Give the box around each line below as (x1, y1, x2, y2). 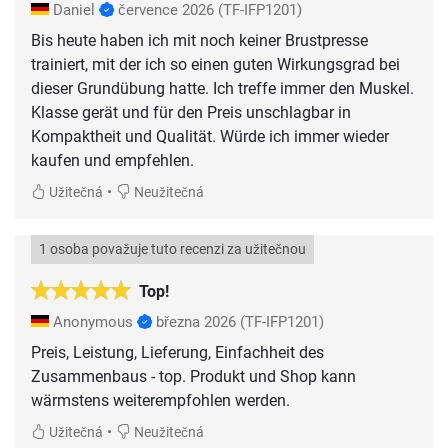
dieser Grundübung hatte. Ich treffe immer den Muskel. (31, 78, 414, 98)
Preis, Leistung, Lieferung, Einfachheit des (31, 342, 324, 362)
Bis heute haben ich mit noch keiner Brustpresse (31, 30, 368, 50)
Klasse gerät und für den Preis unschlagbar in (31, 102, 351, 122)
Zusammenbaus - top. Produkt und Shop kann (31, 366, 356, 386)
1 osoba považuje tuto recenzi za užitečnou (39, 240, 306, 258)
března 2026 (156, 312, 236, 331)
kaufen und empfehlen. (31, 150, 194, 170)
